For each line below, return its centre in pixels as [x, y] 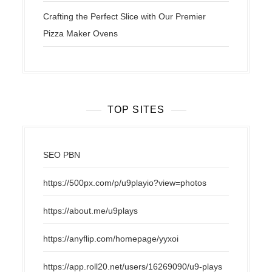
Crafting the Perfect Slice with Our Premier [125, 16]
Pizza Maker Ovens [81, 33]
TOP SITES [136, 109]
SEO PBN [62, 155]
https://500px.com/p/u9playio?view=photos [125, 182]
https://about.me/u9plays [91, 210]
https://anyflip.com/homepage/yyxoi [111, 238]
